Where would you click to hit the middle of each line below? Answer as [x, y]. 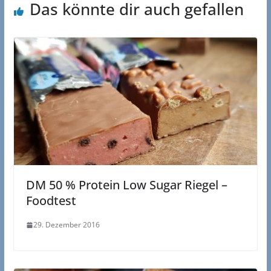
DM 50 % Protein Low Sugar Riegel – [126, 185]
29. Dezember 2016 [66, 225]
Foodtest [51, 201]
